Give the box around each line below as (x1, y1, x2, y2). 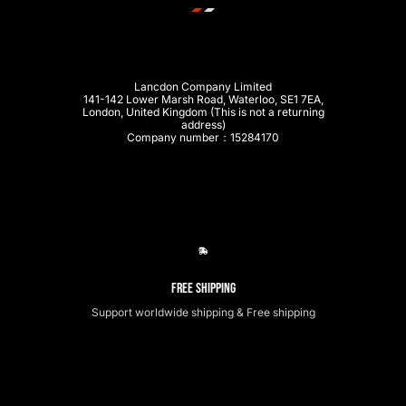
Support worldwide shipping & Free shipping (91, 305, 315, 320)
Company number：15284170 (127, 130, 279, 145)
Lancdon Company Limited (134, 80, 272, 94)
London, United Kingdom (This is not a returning (82, 105, 324, 120)
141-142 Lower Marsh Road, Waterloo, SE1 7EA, (82, 92, 324, 107)
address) (180, 118, 226, 132)
